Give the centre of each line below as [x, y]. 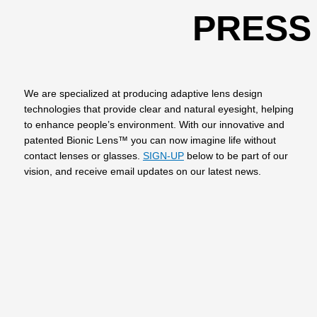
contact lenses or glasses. [83, 156]
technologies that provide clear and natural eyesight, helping [158, 110]
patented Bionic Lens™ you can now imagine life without [150, 141]
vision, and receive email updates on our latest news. [142, 172]
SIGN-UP [163, 156]
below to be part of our [236, 156]
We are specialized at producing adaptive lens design [143, 94]
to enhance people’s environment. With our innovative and [154, 125]
